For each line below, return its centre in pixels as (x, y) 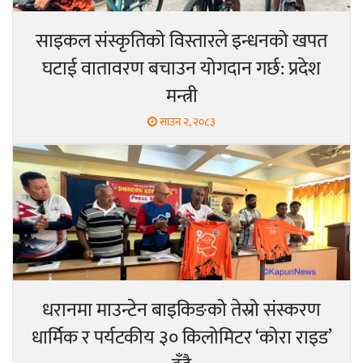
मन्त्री (181, 96)
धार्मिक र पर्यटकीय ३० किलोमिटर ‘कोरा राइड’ (181, 338)
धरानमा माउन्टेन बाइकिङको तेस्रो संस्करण (181, 311)
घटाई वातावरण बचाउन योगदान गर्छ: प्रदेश (181, 68)
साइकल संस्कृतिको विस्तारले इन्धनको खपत (181, 41)
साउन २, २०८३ (186, 122)
